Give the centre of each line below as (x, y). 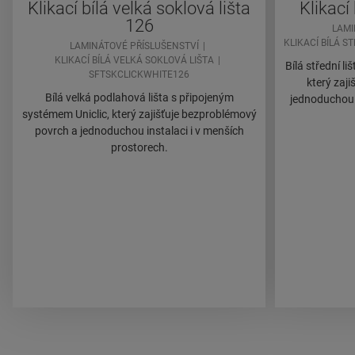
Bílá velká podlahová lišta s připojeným (139, 98)
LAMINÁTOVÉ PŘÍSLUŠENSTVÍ (134, 46)
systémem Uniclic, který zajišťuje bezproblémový (139, 115)
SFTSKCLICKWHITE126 (139, 75)
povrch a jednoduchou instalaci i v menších (139, 131)
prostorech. (139, 148)
